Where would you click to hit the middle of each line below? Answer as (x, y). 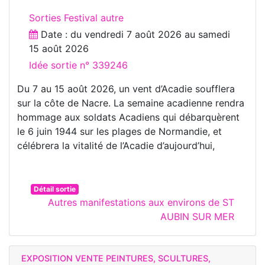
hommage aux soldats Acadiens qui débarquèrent (128, 117)
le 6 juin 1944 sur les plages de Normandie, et (119, 131)
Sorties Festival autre (76, 17)
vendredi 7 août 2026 (133, 34)
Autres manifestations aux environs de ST (141, 202)
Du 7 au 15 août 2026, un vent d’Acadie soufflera (126, 88)
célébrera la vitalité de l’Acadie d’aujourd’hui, (116, 145)
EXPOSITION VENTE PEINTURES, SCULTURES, (116, 258)
